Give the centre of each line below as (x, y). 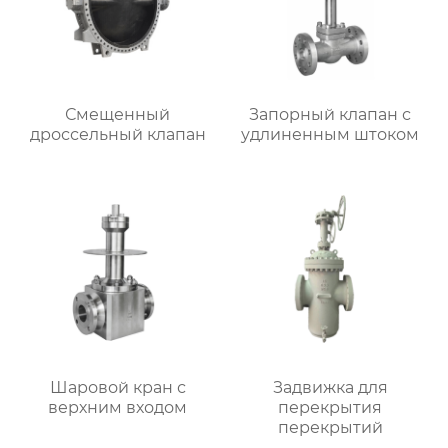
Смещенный (118, 115)
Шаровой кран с (117, 388)
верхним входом (118, 408)
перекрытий (330, 428)
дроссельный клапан (117, 135)
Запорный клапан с (330, 115)
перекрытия (330, 408)
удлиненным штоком (330, 135)
